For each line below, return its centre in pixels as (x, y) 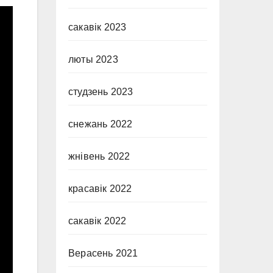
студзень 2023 (101, 92)
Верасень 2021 (103, 253)
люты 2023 (93, 59)
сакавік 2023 (97, 27)
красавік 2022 (100, 189)
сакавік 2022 (97, 221)
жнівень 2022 (99, 156)
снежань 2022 (101, 124)
